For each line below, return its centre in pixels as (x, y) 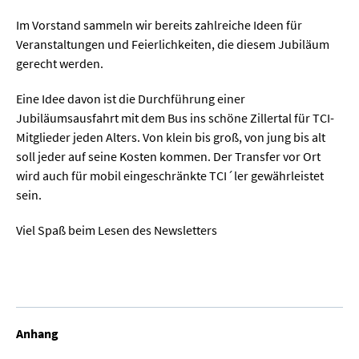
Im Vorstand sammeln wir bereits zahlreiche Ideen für (159, 24)
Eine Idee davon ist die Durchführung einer (131, 98)
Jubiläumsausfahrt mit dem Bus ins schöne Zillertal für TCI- (175, 117)
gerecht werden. (60, 63)
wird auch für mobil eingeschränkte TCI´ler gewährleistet (170, 175)
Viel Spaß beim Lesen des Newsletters (117, 230)
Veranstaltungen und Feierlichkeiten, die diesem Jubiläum (173, 44)
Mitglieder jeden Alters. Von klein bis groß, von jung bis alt (171, 137)
